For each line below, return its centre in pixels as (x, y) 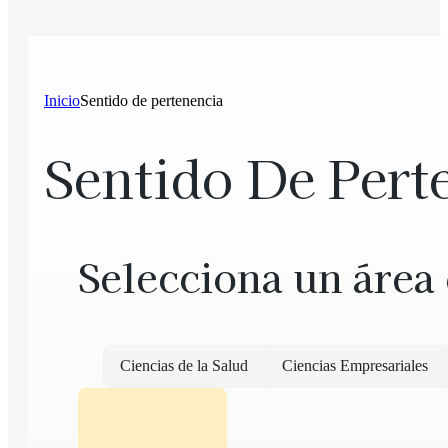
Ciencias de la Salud (183, 366)
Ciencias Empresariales (354, 366)
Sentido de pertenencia (151, 100)
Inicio (62, 100)
